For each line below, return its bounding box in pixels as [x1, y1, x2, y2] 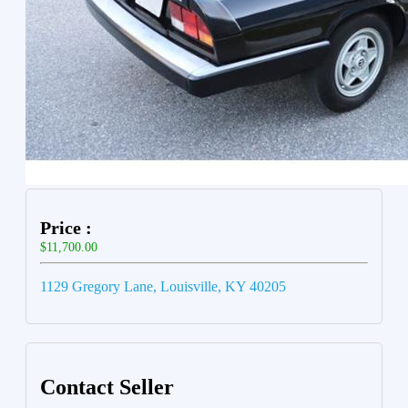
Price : [40, 218, 92, 239]
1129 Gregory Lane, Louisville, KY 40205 [40, 279, 286, 295]
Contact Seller [40, 374, 174, 399]
